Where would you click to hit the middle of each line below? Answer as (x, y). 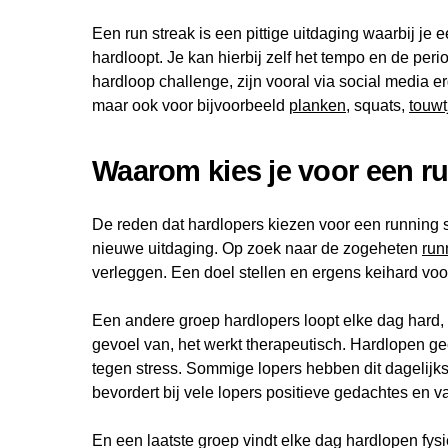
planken (317, 106)
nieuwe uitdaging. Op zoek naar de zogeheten (257, 249)
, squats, (377, 106)
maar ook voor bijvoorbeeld (190, 106)
